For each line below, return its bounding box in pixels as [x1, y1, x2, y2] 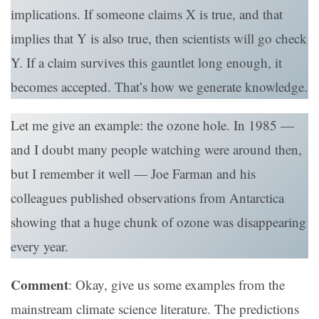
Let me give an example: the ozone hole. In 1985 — [11, 116, 294, 135]
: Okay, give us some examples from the [68, 276, 285, 294]
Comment [11, 275, 68, 295]
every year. [11, 237, 68, 256]
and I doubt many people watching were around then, [11, 140, 302, 159]
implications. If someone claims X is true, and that [11, 5, 283, 23]
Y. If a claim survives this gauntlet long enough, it [11, 53, 282, 72]
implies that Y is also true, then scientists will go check [11, 29, 307, 48]
